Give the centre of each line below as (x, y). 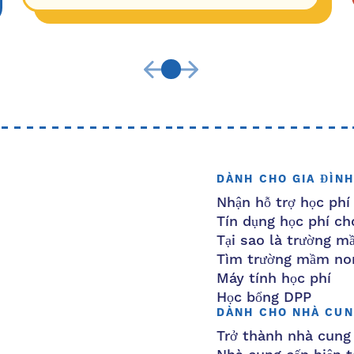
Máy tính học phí (274, 279)
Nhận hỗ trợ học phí (283, 203)
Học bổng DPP (264, 298)
